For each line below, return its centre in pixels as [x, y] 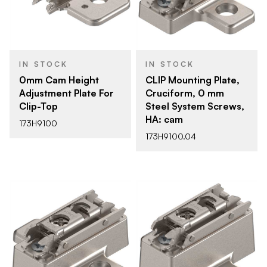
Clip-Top [38, 106]
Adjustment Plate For [66, 93]
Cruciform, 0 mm [185, 93]
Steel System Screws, [195, 106]
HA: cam [164, 119]
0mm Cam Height [59, 80]
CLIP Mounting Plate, [193, 80]
